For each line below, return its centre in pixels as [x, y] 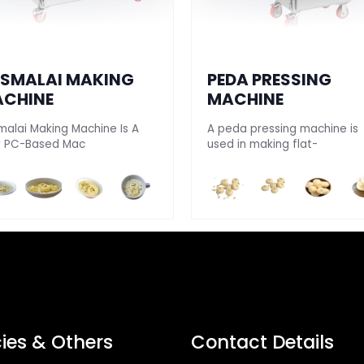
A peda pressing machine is [282, 129]
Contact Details [263, 342]
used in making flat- [262, 145]
